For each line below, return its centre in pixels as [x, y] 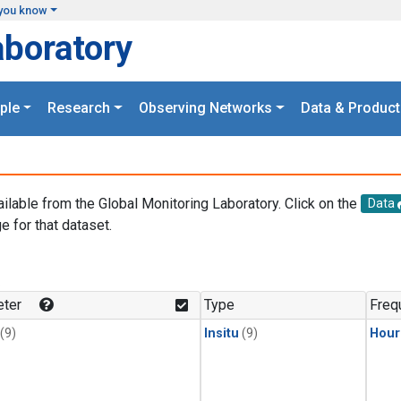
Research [79, 108]
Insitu [222, 334]
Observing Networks [205, 108]
